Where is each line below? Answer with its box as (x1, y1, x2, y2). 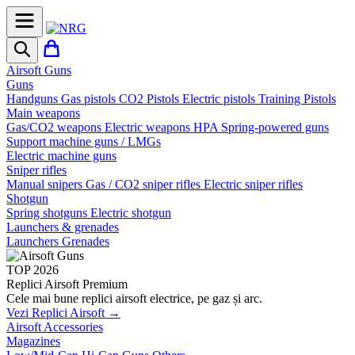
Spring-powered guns (221, 120, 329, 134)
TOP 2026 (6, 263, 59, 277)
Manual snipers (6, 177, 86, 191)
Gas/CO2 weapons (6, 120, 105, 134)
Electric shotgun (90, 206, 171, 219)
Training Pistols (258, 92, 336, 105)
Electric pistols (182, 92, 258, 105)
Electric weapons (105, 120, 193, 134)
